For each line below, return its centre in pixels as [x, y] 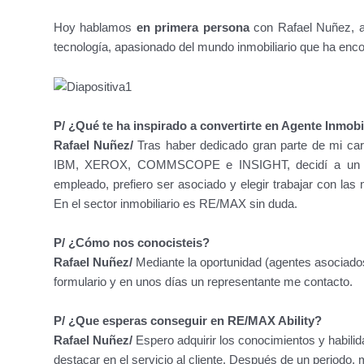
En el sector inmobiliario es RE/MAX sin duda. [175, 204]
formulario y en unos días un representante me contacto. [203, 282]
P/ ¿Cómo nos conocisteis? [131, 243]
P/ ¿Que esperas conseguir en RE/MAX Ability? [187, 321]
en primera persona [193, 27]
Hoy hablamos [95, 27]
